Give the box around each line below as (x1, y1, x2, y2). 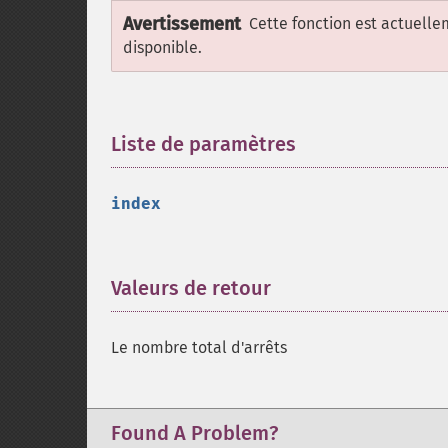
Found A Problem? (111, 421, 278, 445)
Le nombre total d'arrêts (111, 338, 287, 357)
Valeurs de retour (111, 276, 271, 300)
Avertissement (123, 13, 241, 35)
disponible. (123, 38, 202, 57)
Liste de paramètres (111, 132, 296, 156)
